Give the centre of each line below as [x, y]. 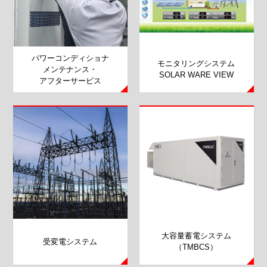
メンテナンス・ [70, 69]
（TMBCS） [196, 247]
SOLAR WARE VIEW [196, 75]
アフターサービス [70, 80]
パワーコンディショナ [70, 58]
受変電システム [70, 242]
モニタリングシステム [196, 64]
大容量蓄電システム [196, 235]
